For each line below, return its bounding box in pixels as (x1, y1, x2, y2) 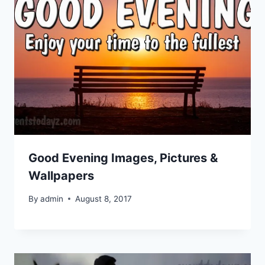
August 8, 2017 (75, 193, 132, 203)
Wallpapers (28, 169, 94, 183)
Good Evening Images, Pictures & (28, 151, 218, 166)
